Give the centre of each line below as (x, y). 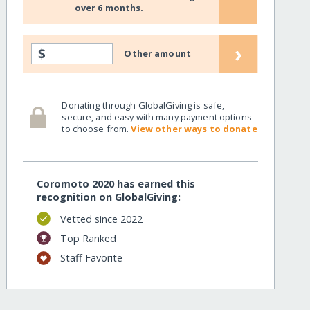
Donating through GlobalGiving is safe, (143, 105)
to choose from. (97, 128)
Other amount (157, 54)
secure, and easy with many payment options (157, 117)
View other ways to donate (194, 128)
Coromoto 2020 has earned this (116, 184)
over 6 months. (109, 8)
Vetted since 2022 (101, 219)
